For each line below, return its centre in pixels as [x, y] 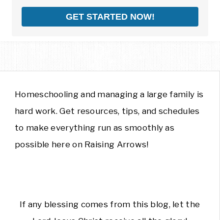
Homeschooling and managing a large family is [109, 95]
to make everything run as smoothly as [95, 128]
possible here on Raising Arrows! [82, 145]
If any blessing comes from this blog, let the [110, 205]
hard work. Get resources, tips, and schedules [107, 111]
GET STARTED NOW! [110, 16]
